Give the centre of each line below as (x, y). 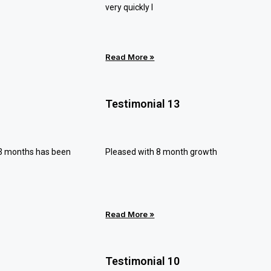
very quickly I (129, 7)
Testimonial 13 (143, 104)
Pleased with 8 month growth (162, 152)
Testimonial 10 (143, 261)
